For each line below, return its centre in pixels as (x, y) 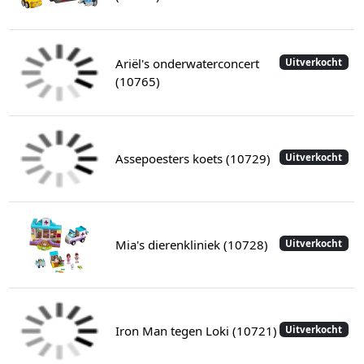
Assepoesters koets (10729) (193, 159)
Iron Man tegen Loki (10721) (196, 331)
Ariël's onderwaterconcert (187, 64)
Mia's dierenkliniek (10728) (191, 245)
